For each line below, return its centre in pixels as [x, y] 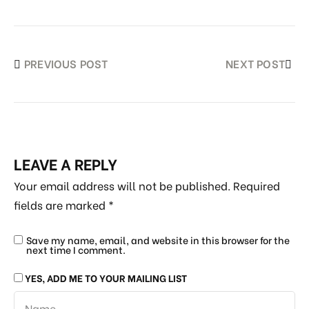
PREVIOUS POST [66, 63]
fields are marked [61, 204]
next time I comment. [76, 249]
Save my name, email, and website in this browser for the [158, 239]
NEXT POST [255, 63]
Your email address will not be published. [122, 185]
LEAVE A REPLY [66, 163]
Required [257, 185]
